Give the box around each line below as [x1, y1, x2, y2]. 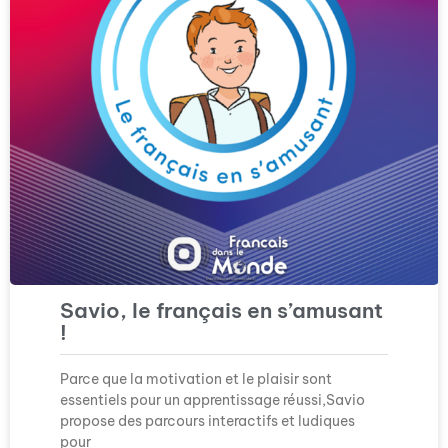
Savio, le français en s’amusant [60, 296, 383, 324]
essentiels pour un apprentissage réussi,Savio [60, 390, 365, 409]
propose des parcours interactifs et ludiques [60, 411, 355, 430]
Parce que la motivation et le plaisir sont [60, 369, 332, 388]
